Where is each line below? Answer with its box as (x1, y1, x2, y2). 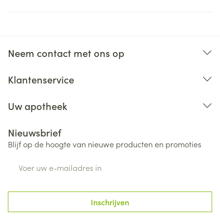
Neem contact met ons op (8, 46, 124, 59)
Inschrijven (91, 196, 129, 207)
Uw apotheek (8, 99, 67, 112)
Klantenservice (8, 72, 74, 86)
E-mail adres (7, 156, 54, 167)
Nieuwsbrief (8, 125, 61, 139)
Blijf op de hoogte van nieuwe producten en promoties (8, 138, 201, 149)
